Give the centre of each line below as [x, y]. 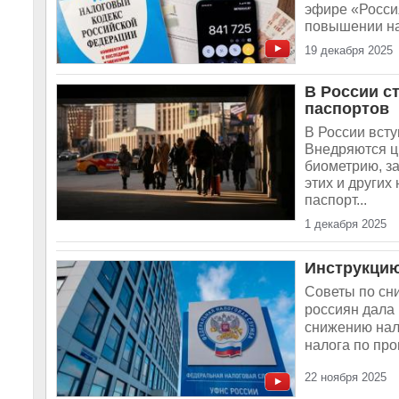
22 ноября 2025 [346, 377]
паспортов [347, 109]
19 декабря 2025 [349, 50]
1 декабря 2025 [346, 224]
